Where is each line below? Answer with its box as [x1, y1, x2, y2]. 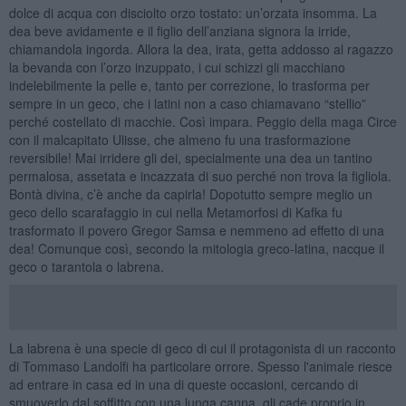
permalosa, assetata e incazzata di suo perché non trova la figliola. [8, 166, 391, 185]
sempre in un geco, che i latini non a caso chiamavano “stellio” [8, 93, 366, 112]
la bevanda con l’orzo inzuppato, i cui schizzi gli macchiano [8, 57, 345, 76]
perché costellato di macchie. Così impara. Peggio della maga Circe [8, 111, 397, 130]
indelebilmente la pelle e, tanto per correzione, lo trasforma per [8, 75, 370, 94]
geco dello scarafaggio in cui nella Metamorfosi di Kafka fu [8, 202, 343, 221]
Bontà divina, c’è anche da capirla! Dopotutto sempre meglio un [8, 184, 372, 203]
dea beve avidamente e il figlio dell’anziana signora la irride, [8, 21, 351, 40]
